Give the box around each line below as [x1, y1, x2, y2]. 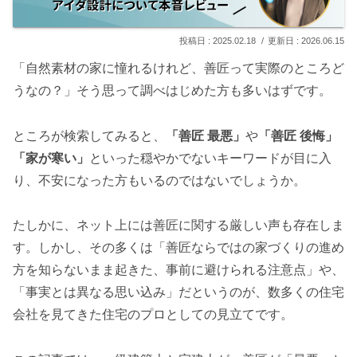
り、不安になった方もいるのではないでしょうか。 [13, 173, 306, 187]
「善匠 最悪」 [166, 128, 245, 143]
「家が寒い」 [13, 151, 89, 165]
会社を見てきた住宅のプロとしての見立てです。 [13, 308, 293, 322]
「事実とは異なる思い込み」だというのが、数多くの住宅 [13, 285, 344, 300]
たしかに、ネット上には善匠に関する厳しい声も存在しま [13, 218, 344, 233]
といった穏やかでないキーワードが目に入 [89, 151, 331, 165]
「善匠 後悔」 [258, 128, 338, 143]
